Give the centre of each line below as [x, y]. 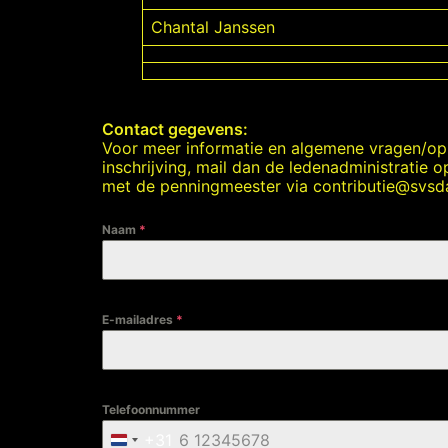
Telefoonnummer [151, 409]
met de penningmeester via [207, 186]
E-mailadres [139, 319]
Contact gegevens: [175, 129]
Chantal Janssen [213, 27]
